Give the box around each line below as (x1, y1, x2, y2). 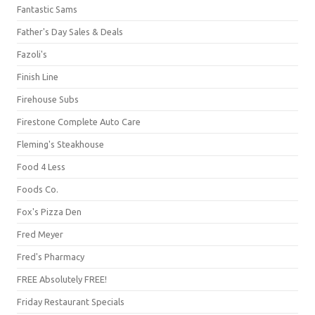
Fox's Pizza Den (17, 206, 82, 217)
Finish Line (17, 71, 58, 82)
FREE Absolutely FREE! (17, 274, 107, 284)
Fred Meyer (17, 229, 63, 239)
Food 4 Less (17, 161, 65, 172)
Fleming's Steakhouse (17, 139, 104, 149)
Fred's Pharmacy (17, 251, 84, 262)
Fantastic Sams (17, 4, 77, 14)
